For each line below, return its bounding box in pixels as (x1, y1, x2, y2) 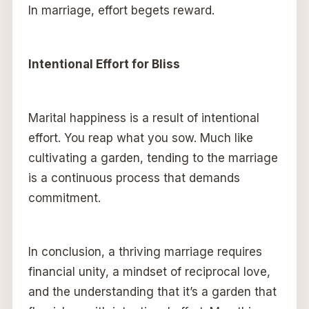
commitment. (28, 191, 101, 206)
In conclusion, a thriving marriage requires (28, 245, 262, 259)
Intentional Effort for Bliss (28, 57, 180, 72)
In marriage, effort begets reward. (28, 3, 215, 18)
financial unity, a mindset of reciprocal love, (28, 265, 270, 279)
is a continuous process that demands (28, 171, 240, 186)
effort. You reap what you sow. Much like (28, 131, 253, 146)
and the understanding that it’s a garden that (28, 285, 277, 299)
